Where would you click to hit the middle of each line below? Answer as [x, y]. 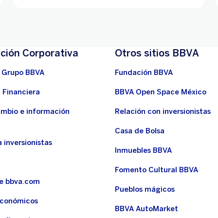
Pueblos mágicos [145, 189]
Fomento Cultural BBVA [156, 170]
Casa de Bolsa [140, 131]
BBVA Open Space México [161, 92]
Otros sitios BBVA [157, 53]
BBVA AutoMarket [146, 209]
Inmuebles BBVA [143, 150]
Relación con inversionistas [163, 111]
